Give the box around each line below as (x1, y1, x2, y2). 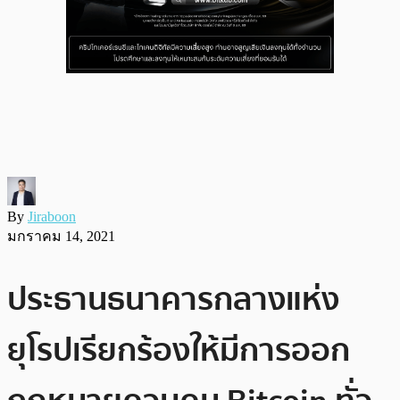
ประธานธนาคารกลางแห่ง (7, 273, 339, 325)
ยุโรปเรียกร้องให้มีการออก (7, 324, 350, 376)
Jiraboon (28, 208, 76, 224)
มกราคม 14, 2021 (7, 228, 115, 244)
